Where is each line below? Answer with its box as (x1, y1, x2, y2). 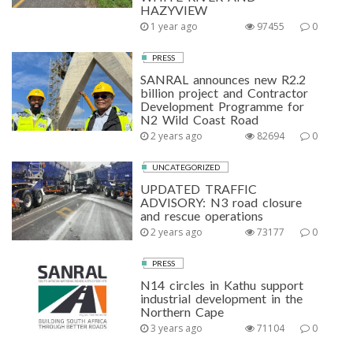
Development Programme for (140, 98, 305, 113)
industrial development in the (140, 291, 303, 306)
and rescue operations (140, 208, 264, 223)
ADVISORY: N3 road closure (140, 195, 303, 210)
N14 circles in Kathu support (140, 277, 304, 292)
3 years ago (148, 321, 203, 335)
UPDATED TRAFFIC (140, 181, 258, 196)
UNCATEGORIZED (152, 162, 221, 172)
